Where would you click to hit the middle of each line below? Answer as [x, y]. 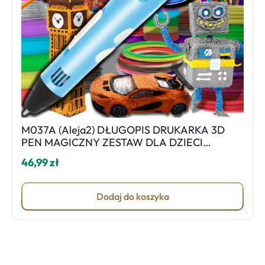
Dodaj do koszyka [132, 196]
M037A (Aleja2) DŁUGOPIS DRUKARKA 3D [59, 130]
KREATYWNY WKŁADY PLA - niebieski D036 [223, 155]
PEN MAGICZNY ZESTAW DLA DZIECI [112, 142]
